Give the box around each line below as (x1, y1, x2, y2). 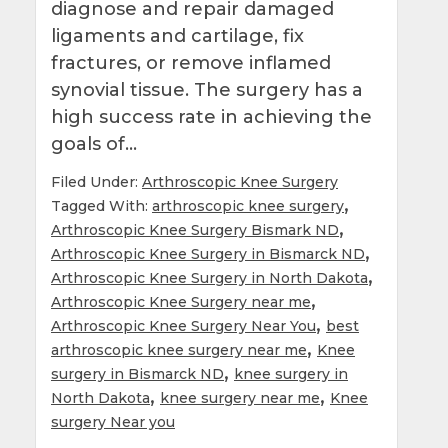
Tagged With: (51, 196, 152, 215)
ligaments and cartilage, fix (51, 24, 304, 47)
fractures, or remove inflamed (51, 51, 331, 74)
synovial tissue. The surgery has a (51, 78, 363, 101)
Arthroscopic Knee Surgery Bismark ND (51, 220, 339, 239)
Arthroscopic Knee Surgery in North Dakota (51, 268, 368, 287)
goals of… (51, 132, 142, 155)
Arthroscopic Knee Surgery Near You (51, 316, 316, 335)
